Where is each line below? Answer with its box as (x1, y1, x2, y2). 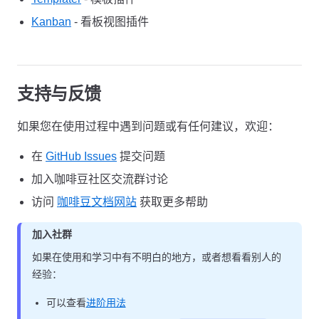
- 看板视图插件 (71, 16, 149, 28)
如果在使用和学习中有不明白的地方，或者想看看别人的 (31, 251, 281, 263)
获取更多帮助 (137, 196, 208, 208)
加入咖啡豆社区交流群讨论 (31, 173, 168, 185)
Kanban (31, 16, 71, 28)
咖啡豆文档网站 (57, 196, 137, 208)
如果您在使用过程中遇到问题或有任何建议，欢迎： (17, 120, 279, 132)
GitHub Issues (46, 150, 117, 162)
